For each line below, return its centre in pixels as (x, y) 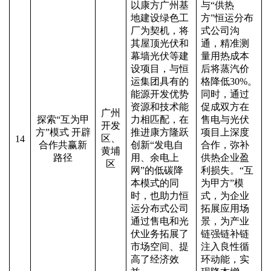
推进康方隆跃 (160, 132)
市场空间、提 (160, 247)
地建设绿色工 (160, 18)
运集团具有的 (160, 81)
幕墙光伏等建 (160, 56)
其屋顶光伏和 (160, 43)
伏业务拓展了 (160, 234)
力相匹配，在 (160, 119)
